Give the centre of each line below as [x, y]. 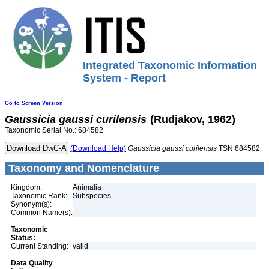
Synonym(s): [31, 204]
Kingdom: [26, 187]
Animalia [87, 187]
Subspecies [92, 196]
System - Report [124, 78]
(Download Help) [98, 148]
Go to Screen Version [34, 103]
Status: [23, 238]
